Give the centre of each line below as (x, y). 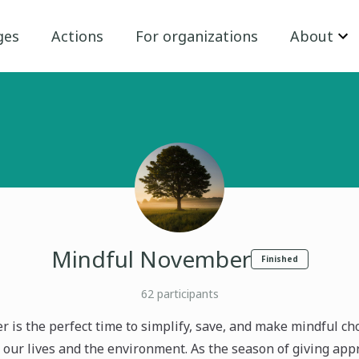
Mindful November (151, 259)
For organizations (197, 36)
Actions (78, 36)
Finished (279, 259)
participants (186, 294)
